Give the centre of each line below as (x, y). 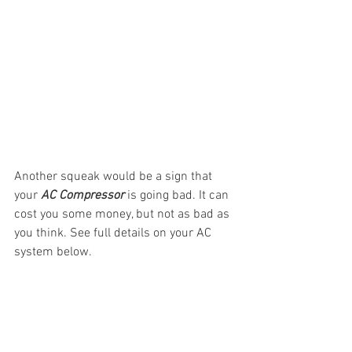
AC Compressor (82, 196)
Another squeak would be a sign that (115, 177)
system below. (53, 253)
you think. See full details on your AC (114, 234)
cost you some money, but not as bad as (123, 215)
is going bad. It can (178, 196)
